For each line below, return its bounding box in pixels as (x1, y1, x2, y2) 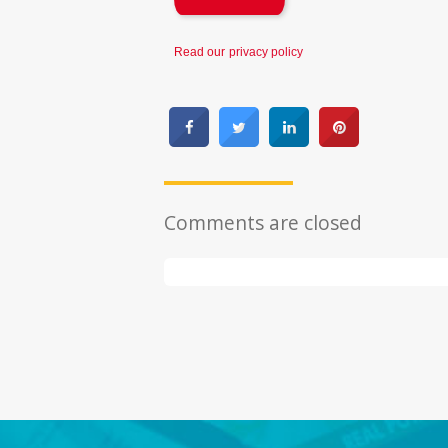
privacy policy (229, 45, 304, 60)
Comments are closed (164, 208, 363, 236)
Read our (174, 45, 226, 60)
